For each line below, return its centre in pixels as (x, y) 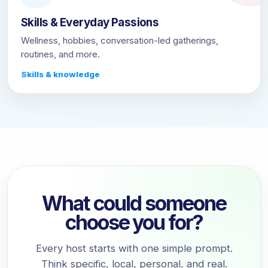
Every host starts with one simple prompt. (134, 248)
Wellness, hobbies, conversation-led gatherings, (120, 40)
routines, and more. (60, 54)
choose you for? (134, 222)
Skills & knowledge (60, 74)
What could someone (134, 203)
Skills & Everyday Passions (90, 22)
